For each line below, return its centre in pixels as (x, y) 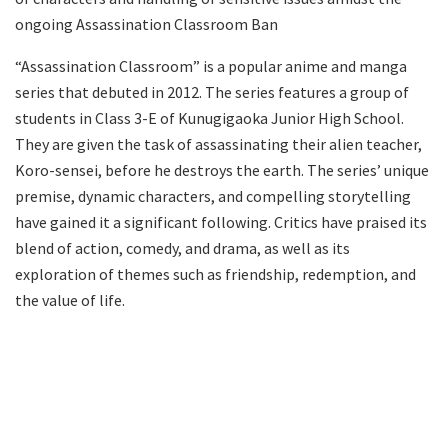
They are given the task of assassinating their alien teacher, (218, 143)
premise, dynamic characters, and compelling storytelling (213, 195)
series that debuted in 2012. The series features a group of (212, 91)
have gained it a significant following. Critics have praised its (221, 221)
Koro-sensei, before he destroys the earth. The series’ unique (222, 169)
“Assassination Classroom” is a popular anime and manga (211, 65)
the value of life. (70, 299)
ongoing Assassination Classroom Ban (146, 23)
